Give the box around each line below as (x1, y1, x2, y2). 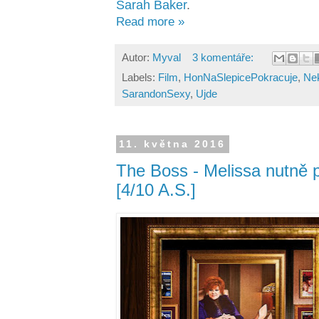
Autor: (122, 51, 152, 63)
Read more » (116, 14, 184, 28)
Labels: (122, 71, 158, 84)
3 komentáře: (192, 51, 256, 63)
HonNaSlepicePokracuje (184, 71, 298, 84)
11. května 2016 (119, 138, 226, 150)
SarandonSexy (122, 88, 190, 100)
